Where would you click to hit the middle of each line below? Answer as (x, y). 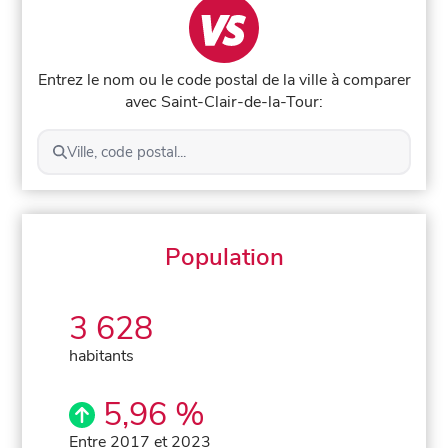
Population (224, 256)
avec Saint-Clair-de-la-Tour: (224, 101)
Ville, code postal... (126, 151)
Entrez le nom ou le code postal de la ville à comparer (224, 79)
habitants (102, 355)
